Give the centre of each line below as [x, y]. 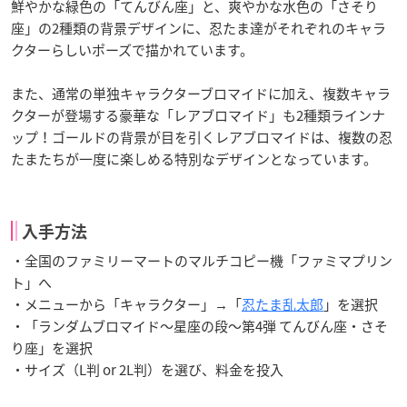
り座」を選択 [52, 348]
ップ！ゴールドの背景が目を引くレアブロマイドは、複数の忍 [202, 137]
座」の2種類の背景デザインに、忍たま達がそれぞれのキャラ [199, 28]
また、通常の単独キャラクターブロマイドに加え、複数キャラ [201, 94]
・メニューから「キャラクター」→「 [126, 304]
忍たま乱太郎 [283, 304]
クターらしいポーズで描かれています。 [132, 50]
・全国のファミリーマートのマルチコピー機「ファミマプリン [202, 261]
